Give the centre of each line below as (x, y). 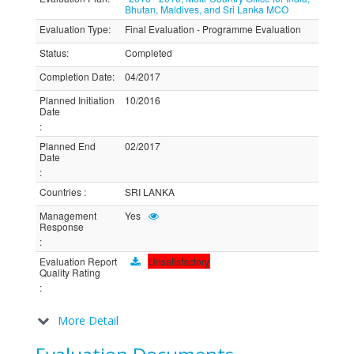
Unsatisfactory (179, 261)
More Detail (88, 320)
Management (68, 215)
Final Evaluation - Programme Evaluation (213, 29)
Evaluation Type (74, 29)
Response (62, 226)
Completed (149, 53)
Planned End (68, 146)
